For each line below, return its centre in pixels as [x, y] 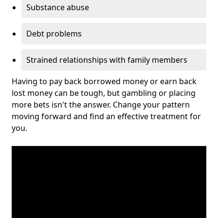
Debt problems [54, 34]
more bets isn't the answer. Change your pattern [101, 105]
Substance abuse [58, 8]
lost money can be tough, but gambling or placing [104, 93]
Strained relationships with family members [107, 60]
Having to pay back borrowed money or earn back [104, 82]
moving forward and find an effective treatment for [106, 117]
